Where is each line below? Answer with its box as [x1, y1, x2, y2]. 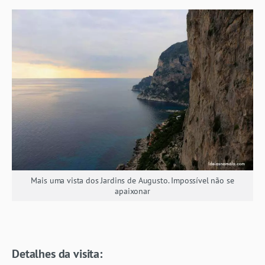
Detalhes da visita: [12, 245, 102, 261]
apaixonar [115, 185, 150, 196]
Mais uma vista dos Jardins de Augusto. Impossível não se [31, 174, 234, 186]
